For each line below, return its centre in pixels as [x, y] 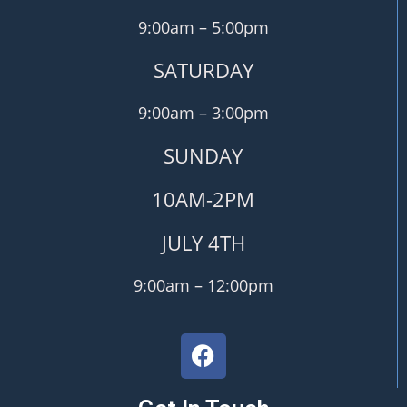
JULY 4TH [203, 242]
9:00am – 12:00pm [203, 285]
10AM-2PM [203, 199]
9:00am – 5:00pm [203, 27]
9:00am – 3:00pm [203, 112]
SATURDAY [203, 69]
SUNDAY [203, 155]
